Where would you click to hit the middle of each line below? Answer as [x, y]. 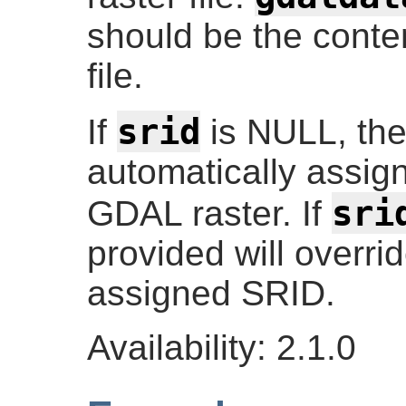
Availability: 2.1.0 [222, 347]
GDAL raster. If [209, 213]
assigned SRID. [211, 293]
